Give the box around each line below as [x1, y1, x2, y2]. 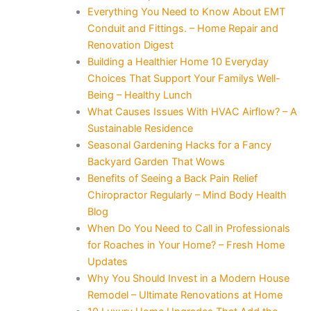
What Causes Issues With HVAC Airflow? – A [87, 105, 297, 118]
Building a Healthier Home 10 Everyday [87, 55, 269, 68]
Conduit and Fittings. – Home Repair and [87, 22, 278, 35]
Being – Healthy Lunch [87, 88, 192, 101]
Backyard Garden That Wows [87, 155, 225, 168]
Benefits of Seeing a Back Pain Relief [87, 171, 258, 185]
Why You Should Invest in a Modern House [87, 271, 289, 285]
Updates [87, 255, 128, 268]
